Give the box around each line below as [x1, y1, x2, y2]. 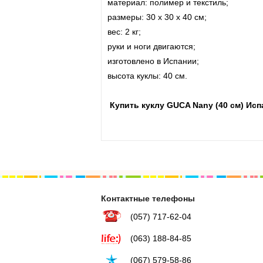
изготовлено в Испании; [107, 56, 199, 66]
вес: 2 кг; [107, 26, 141, 36]
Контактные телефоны [101, 193, 195, 203]
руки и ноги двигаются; [107, 41, 195, 51]
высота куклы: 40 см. [107, 70, 187, 80]
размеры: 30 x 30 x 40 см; [107, 12, 207, 22]
